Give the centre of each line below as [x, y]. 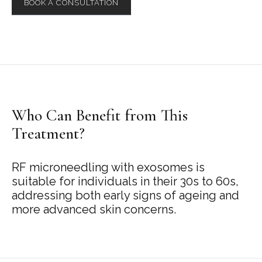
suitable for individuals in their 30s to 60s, [125, 181]
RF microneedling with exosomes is [108, 167]
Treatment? [48, 133]
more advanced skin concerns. [94, 209]
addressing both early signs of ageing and [125, 195]
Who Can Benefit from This [100, 115]
